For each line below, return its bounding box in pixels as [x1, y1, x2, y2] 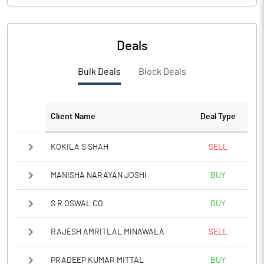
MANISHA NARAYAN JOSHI [51, 171, 147, 180]
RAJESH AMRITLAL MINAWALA [51, 227, 164, 236]
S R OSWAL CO [51, 199, 103, 208]
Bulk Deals [78, 67, 121, 77]
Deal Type [200, 113, 236, 121]
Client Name [51, 113, 95, 121]
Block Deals [138, 67, 186, 77]
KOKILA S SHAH [51, 143, 108, 151]
